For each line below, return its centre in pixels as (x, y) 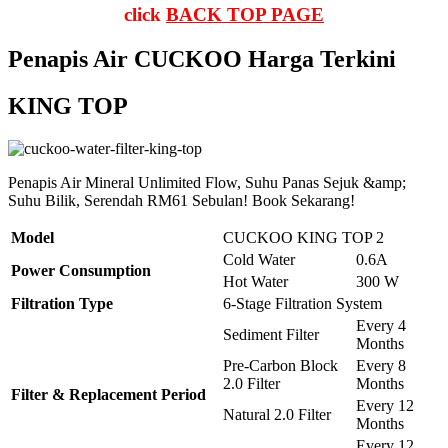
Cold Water (259, 259)
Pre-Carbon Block (280, 365)
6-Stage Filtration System (302, 303)
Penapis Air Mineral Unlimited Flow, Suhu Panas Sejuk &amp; (207, 182)
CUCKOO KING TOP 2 (303, 237)
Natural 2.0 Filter (277, 414)
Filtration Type (62, 303)
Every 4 (381, 325)
